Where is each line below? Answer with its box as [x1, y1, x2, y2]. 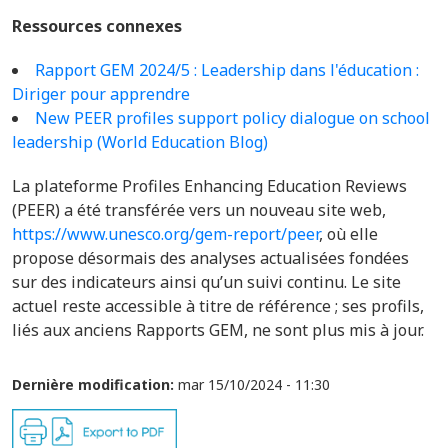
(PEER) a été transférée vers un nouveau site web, [12, 199, 386, 221]
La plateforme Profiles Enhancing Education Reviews [12, 175, 407, 197]
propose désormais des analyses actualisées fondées [12, 247, 409, 269]
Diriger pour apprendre [12, 83, 190, 105]
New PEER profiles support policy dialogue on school [35, 107, 430, 129]
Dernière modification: [12, 375, 174, 394]
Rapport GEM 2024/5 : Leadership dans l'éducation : [35, 59, 419, 81]
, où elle [319, 223, 378, 245]
